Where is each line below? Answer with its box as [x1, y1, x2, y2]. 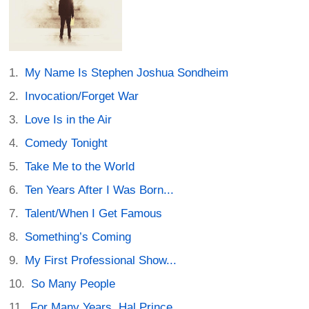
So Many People [31, 277, 116, 290]
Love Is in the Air [25, 112, 112, 126]
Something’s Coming [25, 230, 132, 243]
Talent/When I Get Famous [25, 206, 163, 220]
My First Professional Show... [25, 253, 177, 267]
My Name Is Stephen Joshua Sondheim [25, 66, 229, 79]
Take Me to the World [25, 159, 135, 173]
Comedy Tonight [25, 136, 108, 150]
